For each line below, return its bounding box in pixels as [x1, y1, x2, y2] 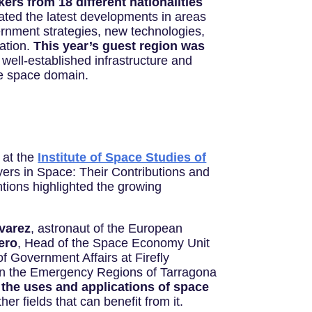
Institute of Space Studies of [38, 150, 207, 165]
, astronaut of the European [31, 221, 183, 236]
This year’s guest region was [33, 39, 205, 54]
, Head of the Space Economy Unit [17, 236, 210, 251]
